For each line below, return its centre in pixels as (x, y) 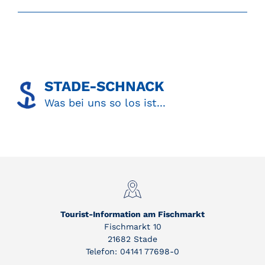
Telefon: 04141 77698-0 (132, 251)
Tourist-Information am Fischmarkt (132, 214)
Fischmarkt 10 (132, 226)
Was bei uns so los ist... (105, 102)
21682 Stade (132, 239)
